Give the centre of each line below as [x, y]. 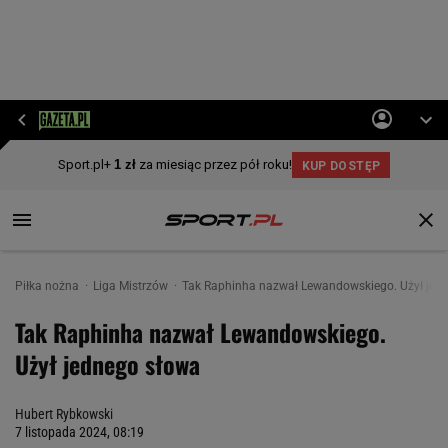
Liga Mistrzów [132, 286]
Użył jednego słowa [107, 364]
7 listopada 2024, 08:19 [79, 432]
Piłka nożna [48, 286]
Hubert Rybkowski [64, 414]
